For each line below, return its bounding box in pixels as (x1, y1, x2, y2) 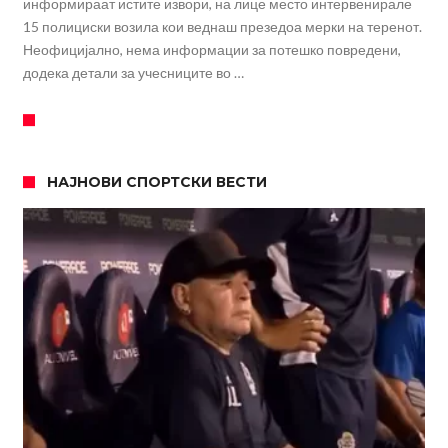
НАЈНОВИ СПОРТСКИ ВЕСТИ (46, 173, 267, 192)
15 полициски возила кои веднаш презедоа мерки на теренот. (22, 18, 422, 36)
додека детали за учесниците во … (22, 64, 244, 82)
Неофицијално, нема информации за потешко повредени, (22, 41, 401, 59)
